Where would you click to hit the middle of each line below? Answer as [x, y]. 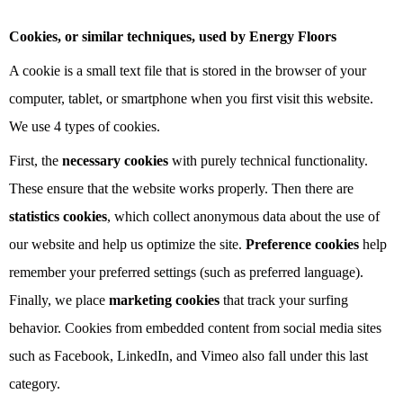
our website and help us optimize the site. [127, 245]
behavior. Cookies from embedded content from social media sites [195, 328]
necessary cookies [117, 161]
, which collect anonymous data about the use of [243, 217]
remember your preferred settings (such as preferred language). [186, 273]
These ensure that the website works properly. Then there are [181, 189]
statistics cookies [58, 217]
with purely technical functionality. [270, 161]
